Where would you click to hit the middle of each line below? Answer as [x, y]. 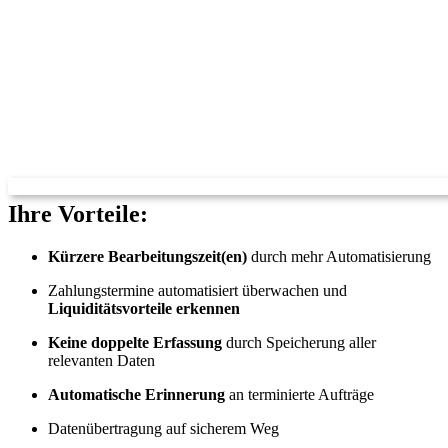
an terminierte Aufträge [299, 394]
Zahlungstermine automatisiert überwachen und [197, 290]
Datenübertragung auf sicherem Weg [163, 428]
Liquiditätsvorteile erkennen [144, 308]
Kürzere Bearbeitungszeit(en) [147, 256]
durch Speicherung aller [299, 342]
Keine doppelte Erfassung [135, 342]
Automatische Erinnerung [136, 394]
